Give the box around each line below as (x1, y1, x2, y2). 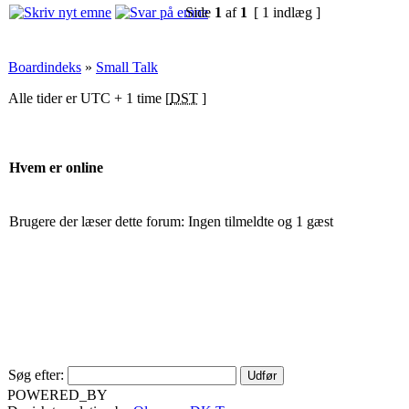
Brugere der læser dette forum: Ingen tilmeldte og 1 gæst (9, 213, 333, 229)
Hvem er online (9, 160, 103, 176)
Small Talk (96, 58, 158, 75)
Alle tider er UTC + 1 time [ (8, 89, 170, 106)
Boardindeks (8, 58, 81, 75)
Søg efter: (8, 366, 64, 383)
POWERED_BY (7, 386, 108, 403)
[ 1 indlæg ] (250, 4, 324, 20)
